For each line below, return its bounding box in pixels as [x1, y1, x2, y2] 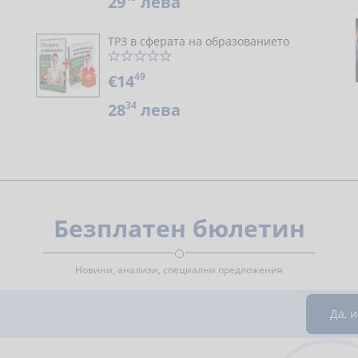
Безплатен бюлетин [53, 212, 305, 245]
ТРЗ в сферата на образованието [107, 34, 289, 49]
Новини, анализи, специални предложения [75, 263, 283, 276]
